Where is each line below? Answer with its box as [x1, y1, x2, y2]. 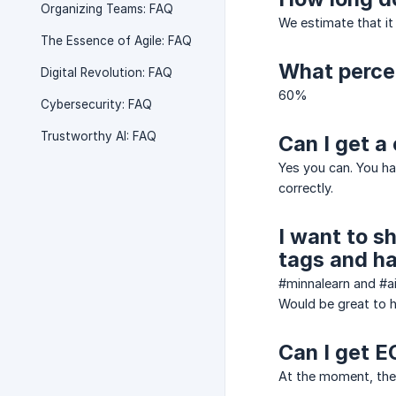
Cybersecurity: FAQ [41, 97, 152, 111]
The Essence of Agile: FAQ [41, 34, 192, 48]
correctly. [278, 180, 333, 195]
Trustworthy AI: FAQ [41, 129, 156, 143]
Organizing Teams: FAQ [41, 2, 173, 16]
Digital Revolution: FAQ [41, 65, 172, 80]
